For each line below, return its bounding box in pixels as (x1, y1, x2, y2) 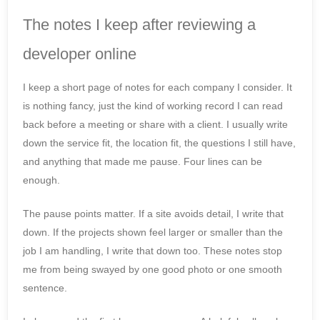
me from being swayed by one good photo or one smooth (23, 264, 282, 276)
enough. (23, 174, 60, 186)
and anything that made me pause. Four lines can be (23, 156, 262, 168)
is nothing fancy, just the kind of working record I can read (23, 100, 283, 112)
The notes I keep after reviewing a (23, 15, 256, 34)
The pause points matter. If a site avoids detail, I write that (23, 208, 284, 220)
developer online (23, 44, 136, 63)
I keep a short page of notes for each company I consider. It (23, 81, 292, 94)
